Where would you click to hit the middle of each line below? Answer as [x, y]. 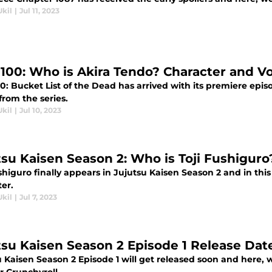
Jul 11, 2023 [39, 11]
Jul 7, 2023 [38, 197]
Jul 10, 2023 [40, 110]
